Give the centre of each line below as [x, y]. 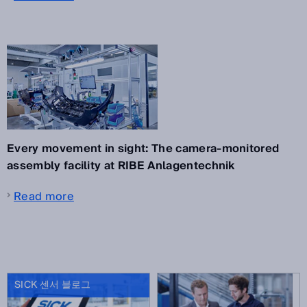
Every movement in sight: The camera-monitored [143, 149]
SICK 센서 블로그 [53, 285]
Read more [44, 197]
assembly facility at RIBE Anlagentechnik [121, 166]
